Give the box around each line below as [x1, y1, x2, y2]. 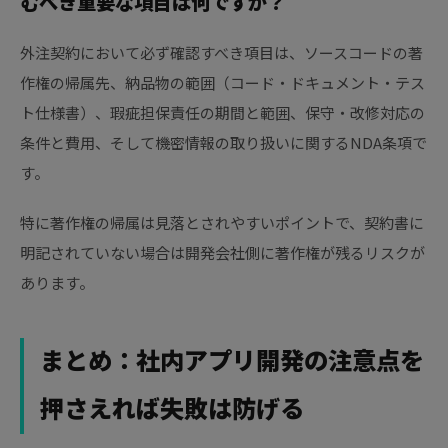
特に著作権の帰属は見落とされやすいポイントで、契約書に [20, 212, 424, 234]
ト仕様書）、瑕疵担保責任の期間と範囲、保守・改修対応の [20, 102, 425, 124]
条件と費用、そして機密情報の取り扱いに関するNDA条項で [20, 132, 427, 154]
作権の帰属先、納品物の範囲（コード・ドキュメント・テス [20, 72, 425, 94]
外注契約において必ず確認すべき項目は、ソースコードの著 [20, 42, 423, 64]
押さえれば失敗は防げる [40, 395, 304, 425]
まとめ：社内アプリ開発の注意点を [40, 347, 424, 377]
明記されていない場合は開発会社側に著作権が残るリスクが [20, 242, 425, 264]
